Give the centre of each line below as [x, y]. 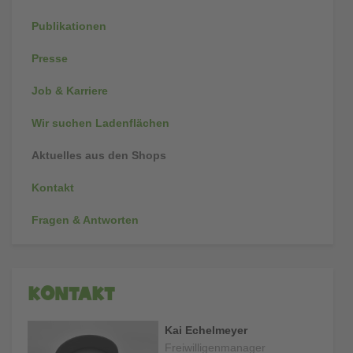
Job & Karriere [70, 90]
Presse [50, 58]
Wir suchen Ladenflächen [100, 123]
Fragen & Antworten [85, 219]
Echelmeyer [216, 330]
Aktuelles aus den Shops [99, 155]
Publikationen [69, 26]
